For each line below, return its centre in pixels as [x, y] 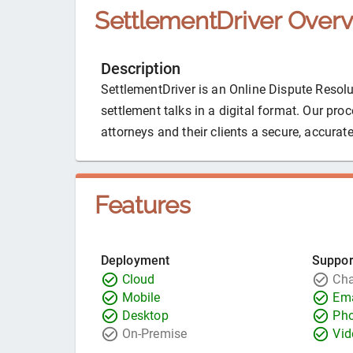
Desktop [145, 316]
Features [143, 205]
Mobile [141, 298]
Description [141, 69]
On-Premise [154, 334]
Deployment [136, 261]
